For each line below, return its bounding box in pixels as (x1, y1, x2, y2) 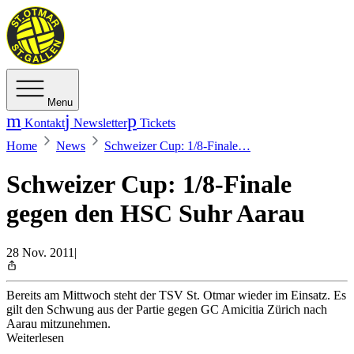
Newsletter (70, 116, 127, 130)
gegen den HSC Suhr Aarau (6, 199, 305, 228)
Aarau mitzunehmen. (6, 316, 111, 330)
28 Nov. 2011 (6, 245, 74, 259)
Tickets (137, 116, 175, 130)
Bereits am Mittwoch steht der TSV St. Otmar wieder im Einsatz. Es (6, 288, 346, 302)
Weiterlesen (6, 330, 64, 345)
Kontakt (21, 116, 65, 130)
